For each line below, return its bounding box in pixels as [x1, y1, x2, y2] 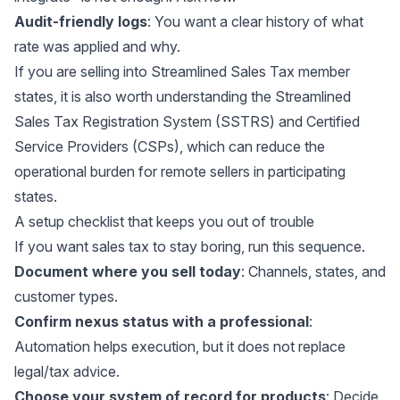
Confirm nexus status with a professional [14, 312, 309, 330]
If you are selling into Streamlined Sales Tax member [14, 62, 350, 80]
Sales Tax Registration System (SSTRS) [14, 112, 275, 130]
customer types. [14, 287, 118, 305]
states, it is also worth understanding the [14, 87, 275, 105]
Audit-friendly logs [14, 12, 147, 30]
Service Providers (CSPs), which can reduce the [14, 137, 325, 155]
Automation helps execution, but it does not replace [14, 337, 346, 355]
